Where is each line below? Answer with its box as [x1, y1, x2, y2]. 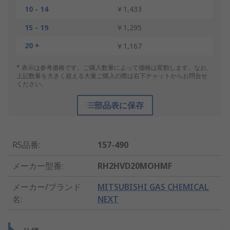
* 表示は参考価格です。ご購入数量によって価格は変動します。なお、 [16, 63, 213, 72]
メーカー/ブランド [12, 181, 81, 193]
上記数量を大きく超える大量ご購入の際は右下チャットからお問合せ [16, 71, 207, 81]
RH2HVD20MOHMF [98, 160, 172, 172]
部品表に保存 [94, 100, 144, 111]
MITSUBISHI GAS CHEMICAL [98, 181, 209, 193]
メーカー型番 [12, 160, 62, 172]
